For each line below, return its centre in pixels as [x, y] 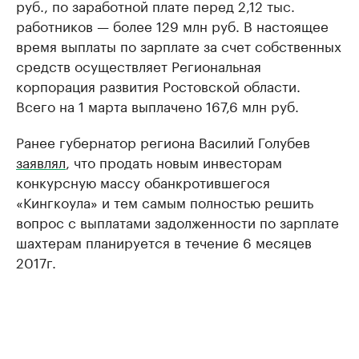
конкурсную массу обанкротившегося [143, 181]
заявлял [41, 161]
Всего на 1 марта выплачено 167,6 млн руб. [157, 105]
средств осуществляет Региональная [139, 65]
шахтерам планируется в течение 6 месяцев [164, 241]
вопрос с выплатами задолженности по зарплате [177, 221]
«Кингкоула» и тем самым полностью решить [165, 201]
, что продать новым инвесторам [174, 161]
